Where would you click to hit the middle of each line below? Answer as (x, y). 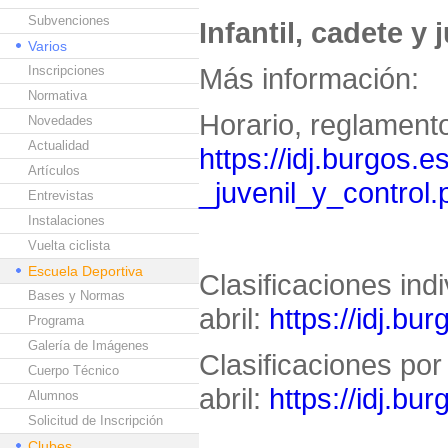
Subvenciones (69, 20)
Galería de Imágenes (88, 345)
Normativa (57, 95)
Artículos (54, 170)
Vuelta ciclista (69, 245)
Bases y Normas (76, 295)
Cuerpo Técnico (73, 370)
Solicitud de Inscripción (95, 420)
